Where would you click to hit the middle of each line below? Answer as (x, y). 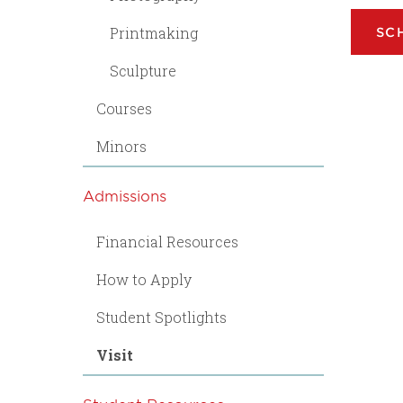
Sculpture (143, 71)
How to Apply (144, 279)
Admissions (125, 195)
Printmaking (154, 33)
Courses (124, 108)
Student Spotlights (161, 317)
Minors (121, 146)
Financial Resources (167, 242)
